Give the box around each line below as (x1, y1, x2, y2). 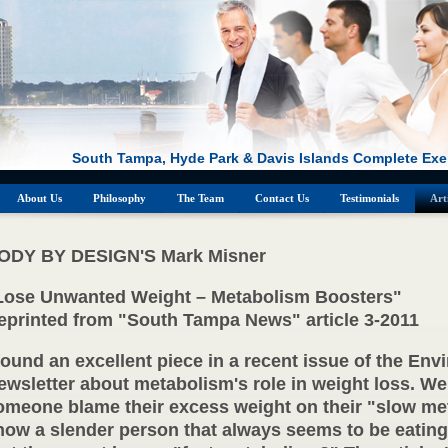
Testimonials (340, 192, 399, 204)
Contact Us (255, 192, 309, 204)
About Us (17, 192, 62, 204)
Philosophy (93, 192, 146, 204)
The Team (177, 192, 224, 204)
